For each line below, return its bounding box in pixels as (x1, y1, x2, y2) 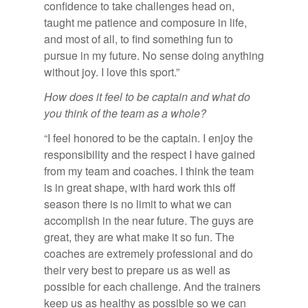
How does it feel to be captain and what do (44, 88, 250, 104)
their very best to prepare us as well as (44, 261, 230, 278)
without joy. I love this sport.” (44, 63, 179, 80)
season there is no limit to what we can (44, 195, 232, 212)
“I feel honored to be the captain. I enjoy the (44, 129, 253, 146)
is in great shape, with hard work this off (44, 179, 236, 195)
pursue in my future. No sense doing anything (44, 47, 264, 63)
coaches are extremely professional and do (44, 245, 253, 261)
